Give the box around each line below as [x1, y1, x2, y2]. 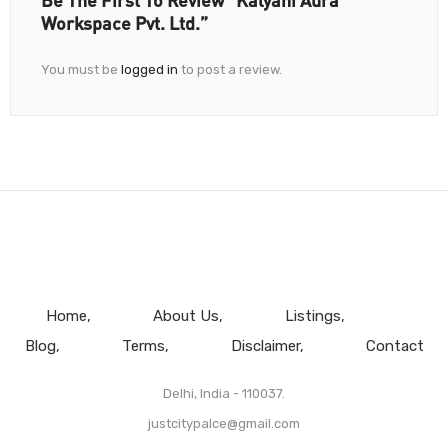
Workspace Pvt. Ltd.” [41, 12, 208, 35]
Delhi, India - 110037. [163, 386, 285, 402]
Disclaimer [230, 337, 300, 356]
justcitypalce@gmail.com [148, 416, 300, 432]
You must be [41, 62, 121, 78]
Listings [284, 307, 341, 326]
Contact [365, 337, 424, 356]
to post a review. [178, 62, 282, 78]
